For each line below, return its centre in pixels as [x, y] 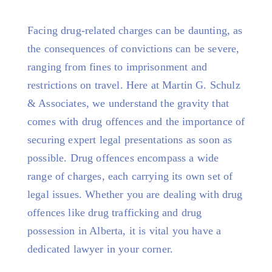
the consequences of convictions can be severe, [134, 49]
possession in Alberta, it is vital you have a [124, 231]
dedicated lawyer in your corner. [100, 249]
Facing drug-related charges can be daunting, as [135, 30]
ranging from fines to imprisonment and [117, 67]
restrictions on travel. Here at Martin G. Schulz [134, 85]
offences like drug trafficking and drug [115, 212]
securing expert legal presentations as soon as [130, 140]
